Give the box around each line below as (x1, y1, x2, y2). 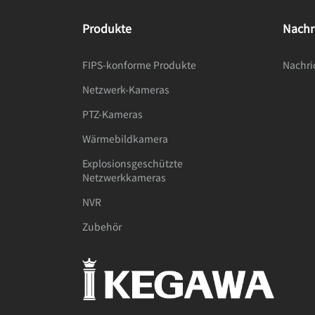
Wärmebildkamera (82, 131, 168, 146)
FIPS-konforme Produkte (82, 58, 196, 72)
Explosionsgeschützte (82, 156, 183, 170)
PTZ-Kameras (82, 107, 143, 121)
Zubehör (82, 219, 122, 233)
